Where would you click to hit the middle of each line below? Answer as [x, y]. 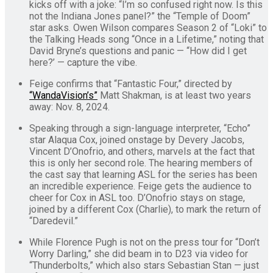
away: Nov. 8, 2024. [69, 107]
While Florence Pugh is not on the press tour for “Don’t [144, 242]
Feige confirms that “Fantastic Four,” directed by [131, 83]
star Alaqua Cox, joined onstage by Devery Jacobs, [137, 140]
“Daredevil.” [54, 221]
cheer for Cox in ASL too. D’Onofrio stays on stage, [137, 197]
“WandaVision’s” [63, 95]
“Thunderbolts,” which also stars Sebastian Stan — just [144, 265]
